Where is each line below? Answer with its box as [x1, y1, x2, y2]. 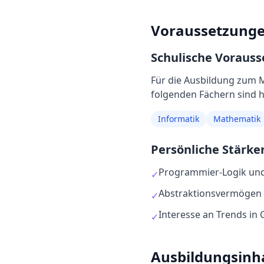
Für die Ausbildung [151, 74, 237, 87]
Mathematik [213, 113, 260, 124]
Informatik [158, 113, 199, 124]
